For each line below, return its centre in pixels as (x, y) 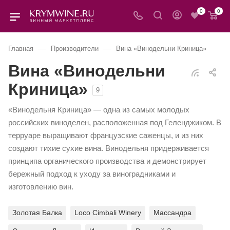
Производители (75, 49)
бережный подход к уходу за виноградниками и (92, 174)
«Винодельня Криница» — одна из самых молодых (99, 110)
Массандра (172, 212)
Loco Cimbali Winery (108, 212)
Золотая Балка (37, 212)
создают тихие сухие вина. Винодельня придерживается (109, 148)
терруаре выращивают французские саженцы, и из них (106, 135)
